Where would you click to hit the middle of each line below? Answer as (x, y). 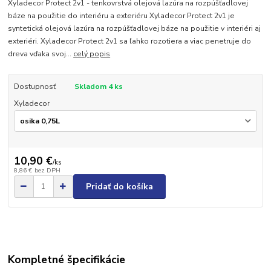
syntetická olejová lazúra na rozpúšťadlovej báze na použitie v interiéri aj (135, 29)
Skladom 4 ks (98, 87)
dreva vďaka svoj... (41, 54)
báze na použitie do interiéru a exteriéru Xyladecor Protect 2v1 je (122, 16)
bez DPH (47, 171)
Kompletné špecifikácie (67, 259)
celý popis (92, 54)
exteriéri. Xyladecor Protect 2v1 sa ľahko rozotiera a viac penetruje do (130, 41)
